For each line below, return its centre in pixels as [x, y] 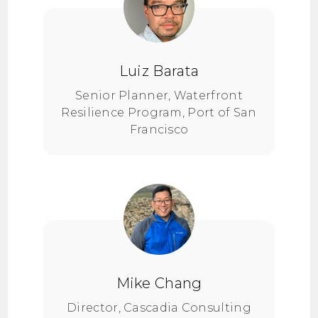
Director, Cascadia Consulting [159, 308]
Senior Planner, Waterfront [159, 95]
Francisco [159, 130]
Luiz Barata [159, 71]
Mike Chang [159, 283]
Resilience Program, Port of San [159, 113]
